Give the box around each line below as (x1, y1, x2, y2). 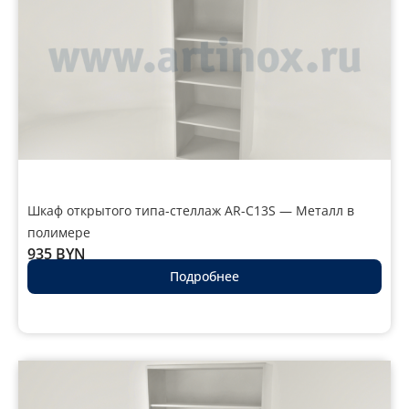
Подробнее (170, 267, 239, 286)
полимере (27, 223, 90, 241)
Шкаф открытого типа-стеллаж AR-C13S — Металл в (27, 201, 354, 219)
